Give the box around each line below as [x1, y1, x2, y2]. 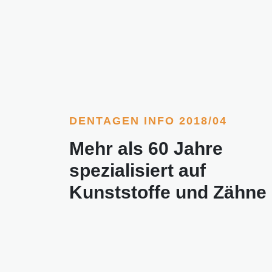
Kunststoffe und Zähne [69, 182, 267, 203]
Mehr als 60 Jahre [69, 138, 223, 159]
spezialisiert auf [69, 160, 206, 181]
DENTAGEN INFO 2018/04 [69, 115, 227, 127]
